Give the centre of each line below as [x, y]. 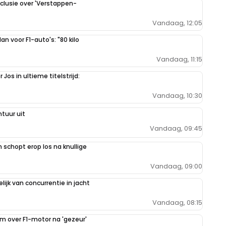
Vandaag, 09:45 [176, 129]
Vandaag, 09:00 [176, 166]
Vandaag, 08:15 [177, 203]
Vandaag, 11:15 [179, 60]
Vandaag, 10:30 [177, 96]
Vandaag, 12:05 [177, 23]
